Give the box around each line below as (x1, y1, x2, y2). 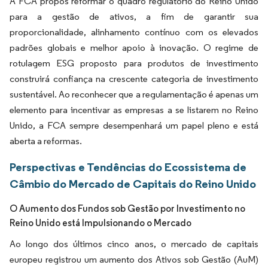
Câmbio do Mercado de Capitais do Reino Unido (10, 176, 256, 191)
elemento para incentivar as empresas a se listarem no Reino (10, 104, 258, 115)
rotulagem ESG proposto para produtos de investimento (10, 57, 258, 69)
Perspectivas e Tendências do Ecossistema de (10, 160, 246, 174)
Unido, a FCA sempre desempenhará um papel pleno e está (10, 120, 258, 131)
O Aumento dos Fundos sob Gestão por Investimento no (10, 203, 245, 214)
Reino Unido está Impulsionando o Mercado (10, 217, 191, 229)
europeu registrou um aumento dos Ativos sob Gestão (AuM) (10, 254, 258, 265)
